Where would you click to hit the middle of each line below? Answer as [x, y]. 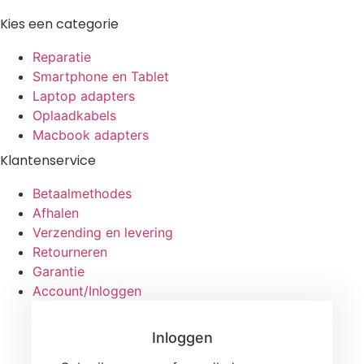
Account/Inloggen [87, 291]
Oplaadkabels [74, 116]
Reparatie [62, 57]
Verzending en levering [103, 233]
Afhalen [56, 213]
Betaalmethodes [82, 194]
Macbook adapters [91, 135]
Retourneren [70, 252]
